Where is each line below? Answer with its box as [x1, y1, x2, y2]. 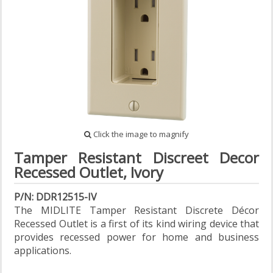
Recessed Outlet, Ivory [14, 162, 163, 183]
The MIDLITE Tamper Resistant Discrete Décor [14, 204, 259, 218]
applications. [14, 244, 71, 258]
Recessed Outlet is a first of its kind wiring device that [14, 217, 259, 231]
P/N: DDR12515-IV [14, 190, 97, 204]
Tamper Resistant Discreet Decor [14, 147, 259, 168]
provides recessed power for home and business [14, 230, 259, 244]
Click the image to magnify [91, 129, 189, 140]
